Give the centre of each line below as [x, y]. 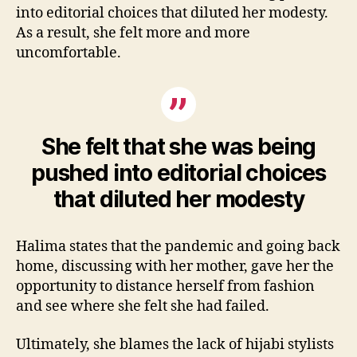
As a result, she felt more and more [133, 33]
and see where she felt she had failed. [143, 307]
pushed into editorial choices [178, 173]
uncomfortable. [69, 53]
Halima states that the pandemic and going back [178, 247]
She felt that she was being [178, 147]
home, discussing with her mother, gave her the [175, 267]
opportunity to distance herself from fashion [165, 287]
